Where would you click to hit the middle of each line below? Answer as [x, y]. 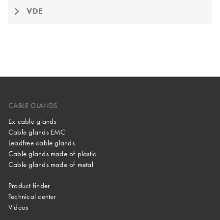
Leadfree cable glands [41, 143]
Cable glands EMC [37, 132]
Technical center [32, 197]
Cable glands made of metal [51, 165]
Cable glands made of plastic [53, 154]
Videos [18, 207]
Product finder [29, 186]
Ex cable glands [32, 122]
